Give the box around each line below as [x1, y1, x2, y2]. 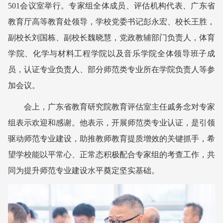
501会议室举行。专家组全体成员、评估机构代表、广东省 [8, 1, 215, 10]
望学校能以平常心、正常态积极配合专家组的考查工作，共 [8, 150, 215, 159]
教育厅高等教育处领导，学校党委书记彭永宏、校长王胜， [8, 17, 215, 26]
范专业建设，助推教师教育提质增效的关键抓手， [32, 134, 207, 143]
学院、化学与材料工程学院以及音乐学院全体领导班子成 [8, 49, 215, 58]
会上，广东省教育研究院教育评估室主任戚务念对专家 [24, 103, 215, 111]
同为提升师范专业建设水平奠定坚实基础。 [8, 166, 159, 175]
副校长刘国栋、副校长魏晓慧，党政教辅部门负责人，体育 [8, 33, 215, 42]
